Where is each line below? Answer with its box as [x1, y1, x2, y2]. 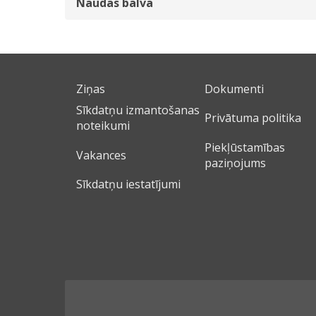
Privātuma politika [204, 110, 301, 126]
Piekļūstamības [204, 139, 285, 155]
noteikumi [76, 118, 130, 134]
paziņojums [204, 154, 266, 171]
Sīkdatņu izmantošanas [76, 102, 200, 119]
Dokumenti [204, 81, 264, 97]
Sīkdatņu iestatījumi [76, 176, 181, 192]
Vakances [76, 147, 126, 163]
